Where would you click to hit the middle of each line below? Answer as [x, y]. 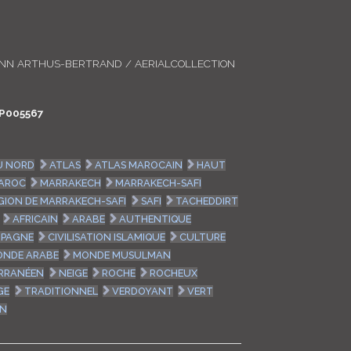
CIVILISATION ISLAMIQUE [106, 237]
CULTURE [202, 237]
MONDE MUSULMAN [121, 255]
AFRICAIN [35, 219]
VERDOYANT [142, 291]
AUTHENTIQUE [155, 219]
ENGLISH [264, 62]
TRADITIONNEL [61, 291]
